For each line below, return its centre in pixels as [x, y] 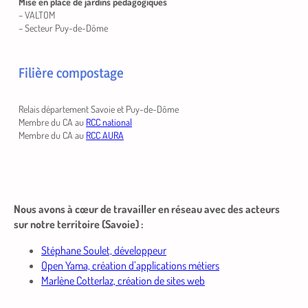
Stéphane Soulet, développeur [104, 251]
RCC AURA [105, 135]
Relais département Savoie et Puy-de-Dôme [99, 109]
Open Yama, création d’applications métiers [130, 266]
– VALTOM [37, 15]
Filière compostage [71, 73]
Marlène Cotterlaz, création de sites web [123, 281]
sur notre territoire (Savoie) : [78, 224]
